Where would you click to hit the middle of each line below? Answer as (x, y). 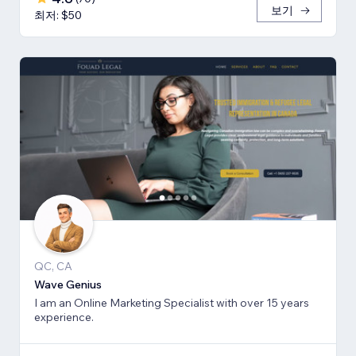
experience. (64, 317)
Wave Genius (68, 284)
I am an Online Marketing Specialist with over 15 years (172, 302)
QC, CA (53, 266)
